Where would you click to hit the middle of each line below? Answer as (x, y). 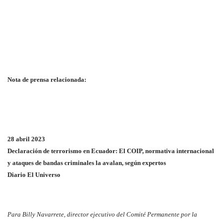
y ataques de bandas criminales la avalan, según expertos (87, 163)
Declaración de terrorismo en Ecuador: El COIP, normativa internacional (111, 151)
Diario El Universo (34, 175)
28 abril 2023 (26, 139)
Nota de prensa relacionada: (47, 80)
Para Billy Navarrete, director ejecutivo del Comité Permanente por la (102, 214)
